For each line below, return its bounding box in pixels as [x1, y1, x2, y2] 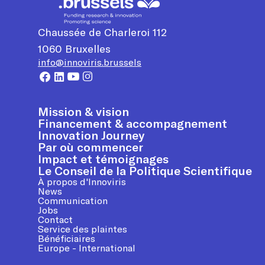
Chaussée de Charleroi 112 [38, 25, 167, 39]
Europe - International [38, 241, 135, 254]
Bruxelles [65, 41, 111, 56]
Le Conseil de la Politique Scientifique [38, 163, 252, 178]
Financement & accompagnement [38, 115, 227, 131]
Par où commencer [38, 139, 143, 154]
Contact [38, 213, 73, 225]
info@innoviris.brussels [38, 56, 141, 68]
